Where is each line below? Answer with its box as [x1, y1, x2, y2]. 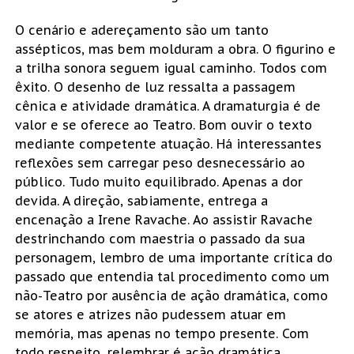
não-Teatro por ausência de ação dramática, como [14, 287, 328, 303]
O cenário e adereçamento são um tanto [14, 21, 269, 38]
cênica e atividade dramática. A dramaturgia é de [14, 97, 321, 114]
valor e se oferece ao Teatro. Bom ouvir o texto [14, 116, 312, 133]
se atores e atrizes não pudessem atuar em [14, 306, 286, 322]
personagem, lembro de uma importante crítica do [14, 249, 333, 265]
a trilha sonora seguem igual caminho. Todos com [14, 59, 327, 76]
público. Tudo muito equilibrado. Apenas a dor [14, 173, 303, 190]
